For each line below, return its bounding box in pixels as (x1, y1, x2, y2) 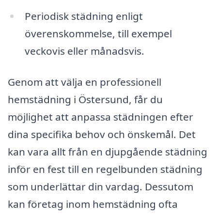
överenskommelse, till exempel (24, 26, 172, 40)
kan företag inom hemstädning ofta (8, 197, 178, 211)
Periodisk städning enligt (24, 9, 143, 23)
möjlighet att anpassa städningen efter (8, 109, 193, 124)
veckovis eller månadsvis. (24, 44, 144, 58)
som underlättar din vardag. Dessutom (8, 179, 193, 193)
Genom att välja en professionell (8, 75, 161, 89)
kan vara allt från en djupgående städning (8, 144, 207, 158)
